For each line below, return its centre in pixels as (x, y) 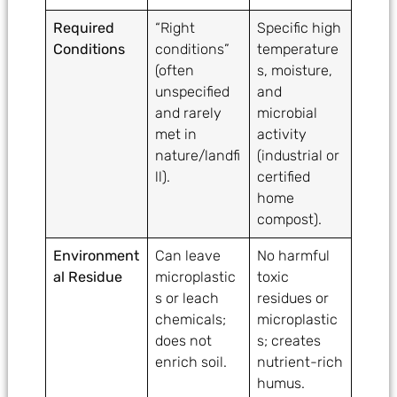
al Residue (88, 277)
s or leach (187, 299)
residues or (293, 299)
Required (84, 28)
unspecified (193, 92)
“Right (175, 28)
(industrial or (299, 156)
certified (284, 177)
